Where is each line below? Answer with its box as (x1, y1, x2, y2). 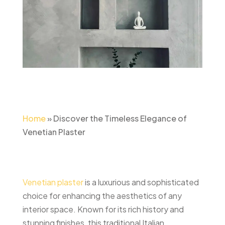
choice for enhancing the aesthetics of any (22, 190, 182, 201)
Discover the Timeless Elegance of (53, 113, 187, 124)
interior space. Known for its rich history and (22, 203, 184, 214)
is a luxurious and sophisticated (83, 176, 199, 187)
